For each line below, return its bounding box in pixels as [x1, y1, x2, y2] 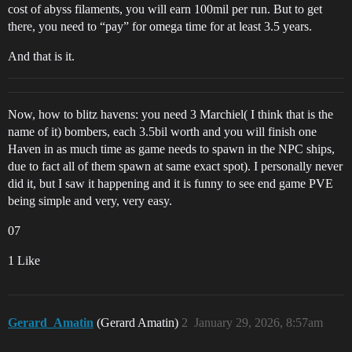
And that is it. [8, 49, 75, 64]
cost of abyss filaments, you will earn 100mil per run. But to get [8, 2, 322, 16]
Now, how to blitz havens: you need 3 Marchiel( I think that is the [8, 108, 333, 122]
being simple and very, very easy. [8, 194, 172, 208]
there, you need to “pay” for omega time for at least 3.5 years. [8, 20, 312, 34]
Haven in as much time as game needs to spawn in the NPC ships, [8, 142, 335, 156]
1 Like [8, 254, 40, 268]
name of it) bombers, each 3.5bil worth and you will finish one [8, 125, 317, 139]
